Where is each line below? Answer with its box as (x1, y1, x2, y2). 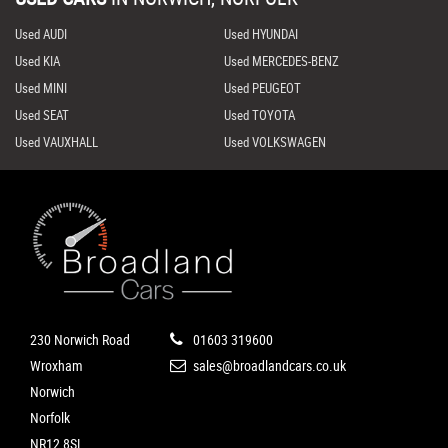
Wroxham (30, 355, 83, 375)
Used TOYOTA (223, 106, 295, 125)
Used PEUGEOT (223, 79, 301, 98)
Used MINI (15, 79, 67, 98)
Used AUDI (15, 25, 67, 44)
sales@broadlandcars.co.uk (190, 355, 346, 375)
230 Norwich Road (30, 329, 130, 349)
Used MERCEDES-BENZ (223, 52, 339, 71)
